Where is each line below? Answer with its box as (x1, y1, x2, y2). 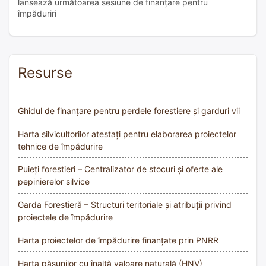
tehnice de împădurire (18, 141, 103, 151)
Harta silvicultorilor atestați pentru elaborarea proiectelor (18, 128, 236, 139)
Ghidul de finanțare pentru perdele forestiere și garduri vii (18, 105, 240, 116)
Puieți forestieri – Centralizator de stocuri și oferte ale (18, 164, 223, 175)
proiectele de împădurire (18, 212, 113, 223)
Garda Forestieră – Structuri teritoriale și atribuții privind (18, 199, 232, 210)
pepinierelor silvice (18, 176, 90, 187)
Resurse (18, 64, 72, 81)
